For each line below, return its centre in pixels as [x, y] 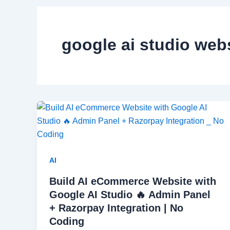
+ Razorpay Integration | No [116, 208]
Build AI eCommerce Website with [133, 181]
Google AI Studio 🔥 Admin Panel [130, 195]
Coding [67, 221]
